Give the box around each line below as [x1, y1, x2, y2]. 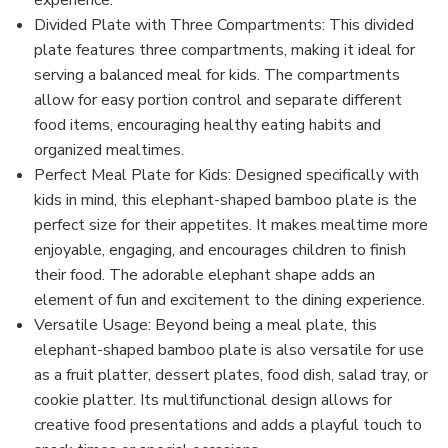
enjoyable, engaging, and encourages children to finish [34, 239, 407, 261]
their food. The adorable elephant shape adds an [34, 264, 376, 286]
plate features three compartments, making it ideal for [34, 39, 416, 61]
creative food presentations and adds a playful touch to [34, 414, 423, 436]
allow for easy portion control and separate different [34, 89, 403, 111]
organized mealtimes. [34, 139, 185, 161]
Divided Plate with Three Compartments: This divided [34, 14, 415, 36]
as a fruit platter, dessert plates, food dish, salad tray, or [34, 364, 429, 386]
